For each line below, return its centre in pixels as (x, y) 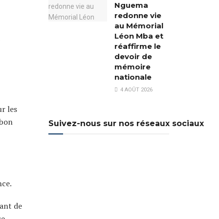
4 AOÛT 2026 (135, 90)
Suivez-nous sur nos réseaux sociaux (126, 123)
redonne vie (138, 15)
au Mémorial (139, 26)
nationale (133, 77)
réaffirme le (137, 46)
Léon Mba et (139, 36)
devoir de (133, 56)
